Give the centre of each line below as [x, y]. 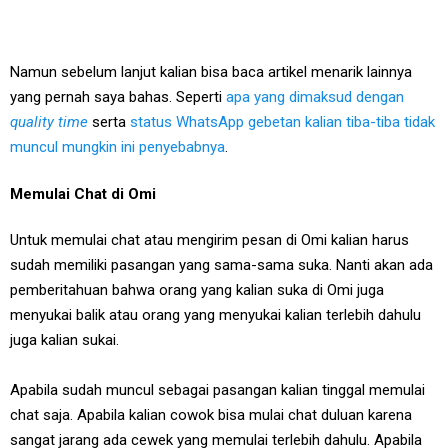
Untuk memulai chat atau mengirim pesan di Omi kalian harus [209, 240]
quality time [49, 122]
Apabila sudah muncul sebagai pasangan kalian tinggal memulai [217, 390]
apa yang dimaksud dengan [315, 97]
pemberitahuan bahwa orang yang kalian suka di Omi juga [197, 290]
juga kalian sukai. [64, 340]
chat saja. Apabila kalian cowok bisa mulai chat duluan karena [211, 415]
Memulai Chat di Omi [83, 194]
